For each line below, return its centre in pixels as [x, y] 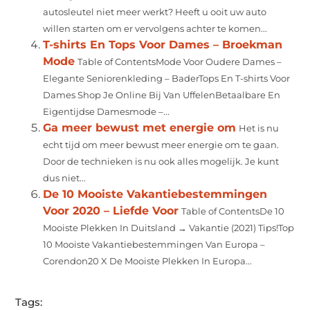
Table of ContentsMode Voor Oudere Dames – [180, 62]
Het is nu [259, 128]
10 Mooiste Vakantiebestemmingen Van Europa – [154, 244]
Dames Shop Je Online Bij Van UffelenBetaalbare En [162, 95]
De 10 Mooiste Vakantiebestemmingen [155, 194]
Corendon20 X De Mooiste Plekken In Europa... [148, 261]
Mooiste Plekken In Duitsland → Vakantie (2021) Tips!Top [169, 228]
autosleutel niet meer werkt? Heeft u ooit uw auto [155, 12]
